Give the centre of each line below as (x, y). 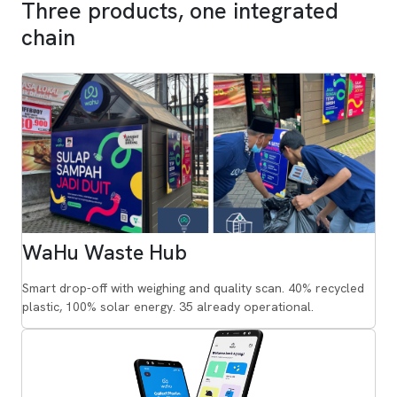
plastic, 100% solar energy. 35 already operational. (168, 307)
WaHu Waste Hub (105, 253)
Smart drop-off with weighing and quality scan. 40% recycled (193, 288)
